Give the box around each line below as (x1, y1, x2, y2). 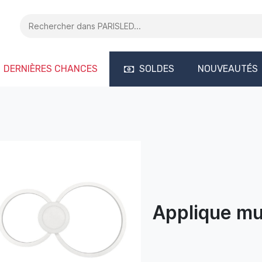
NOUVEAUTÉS (198, 63, 258, 74)
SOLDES (139, 63, 174, 74)
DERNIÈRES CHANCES (4, 63, 98, 74)
